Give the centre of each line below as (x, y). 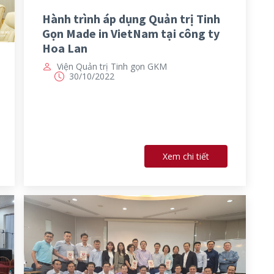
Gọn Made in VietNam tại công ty (131, 33)
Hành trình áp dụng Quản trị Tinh (131, 18)
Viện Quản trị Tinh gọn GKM (112, 66)
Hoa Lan (65, 48)
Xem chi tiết (186, 157)
